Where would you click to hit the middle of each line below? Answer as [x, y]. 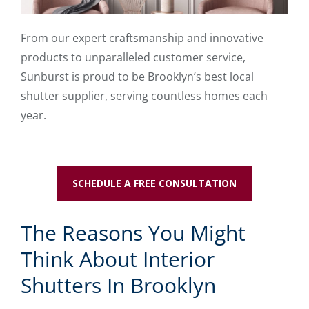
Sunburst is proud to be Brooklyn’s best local [137, 76]
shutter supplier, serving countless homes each [144, 96]
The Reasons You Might [133, 232]
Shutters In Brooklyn [118, 285]
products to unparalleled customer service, [133, 57]
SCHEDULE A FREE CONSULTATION [154, 183]
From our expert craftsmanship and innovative [142, 38]
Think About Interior [118, 259]
